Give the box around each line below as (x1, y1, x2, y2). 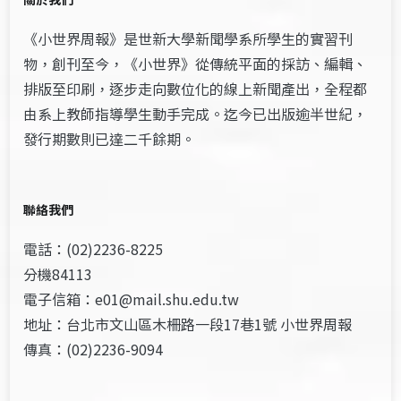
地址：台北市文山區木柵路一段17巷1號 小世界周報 (23, 313, 353, 336)
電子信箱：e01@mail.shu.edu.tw (23, 288, 240, 311)
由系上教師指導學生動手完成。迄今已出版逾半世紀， (23, 103, 368, 125)
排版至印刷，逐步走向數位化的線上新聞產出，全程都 (23, 78, 368, 100)
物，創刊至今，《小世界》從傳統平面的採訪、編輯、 (23, 53, 368, 75)
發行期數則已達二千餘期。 (23, 128, 196, 150)
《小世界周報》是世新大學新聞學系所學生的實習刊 (23, 28, 354, 50)
